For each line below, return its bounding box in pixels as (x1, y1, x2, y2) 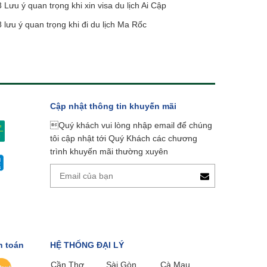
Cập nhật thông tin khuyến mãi (50, 101, 177, 111)
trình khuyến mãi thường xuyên (50, 147, 169, 157)
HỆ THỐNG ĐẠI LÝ (50, 240, 125, 250)
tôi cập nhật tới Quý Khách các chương (50, 133, 198, 144)
